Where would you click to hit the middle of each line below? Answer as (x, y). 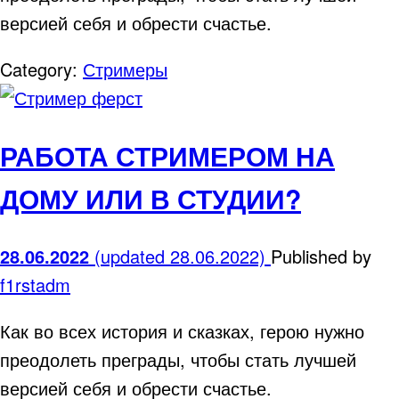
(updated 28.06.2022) (183, 256)
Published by (321, 256)
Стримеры (125, 69)
